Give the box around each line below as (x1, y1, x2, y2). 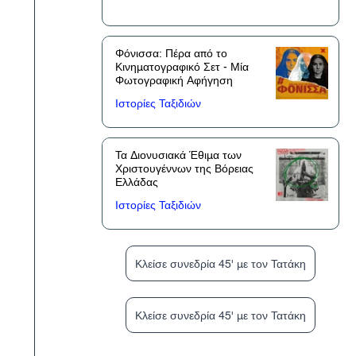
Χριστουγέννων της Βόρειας (115, 162, 253, 175)
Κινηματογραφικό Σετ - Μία (115, 60, 249, 73)
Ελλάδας (115, 176, 158, 188)
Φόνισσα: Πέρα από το (115, 47, 227, 60)
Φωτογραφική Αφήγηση (115, 74, 233, 87)
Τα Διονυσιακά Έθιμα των (115, 149, 242, 161)
